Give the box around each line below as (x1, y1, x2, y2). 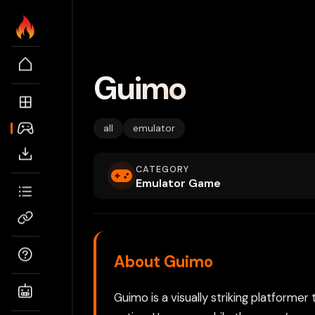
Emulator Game (136, 176, 221, 191)
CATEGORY (136, 163, 189, 176)
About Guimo (114, 252, 213, 273)
